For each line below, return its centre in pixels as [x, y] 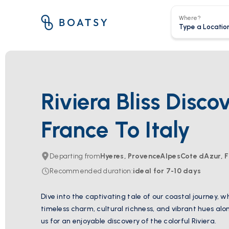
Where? [190, 18]
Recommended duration [90, 171]
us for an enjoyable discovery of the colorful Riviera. [129, 221]
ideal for [148, 171]
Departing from [75, 156]
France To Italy [116, 130]
